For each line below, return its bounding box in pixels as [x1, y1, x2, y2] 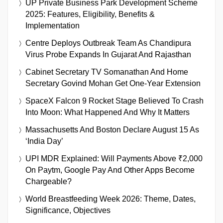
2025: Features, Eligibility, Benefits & [25, 9, 155, 18]
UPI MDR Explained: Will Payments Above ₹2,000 [25, 154, 203, 163]
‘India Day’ [25, 136, 63, 145]
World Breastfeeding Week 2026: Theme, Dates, [25, 194, 196, 203]
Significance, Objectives [25, 206, 111, 215]
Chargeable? [25, 177, 72, 186]
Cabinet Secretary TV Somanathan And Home [25, 67, 188, 76]
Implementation [25, 21, 80, 30]
